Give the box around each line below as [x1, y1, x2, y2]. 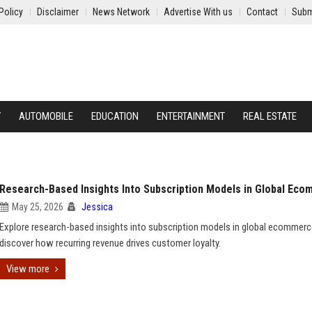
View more [6, 263, 49, 275]
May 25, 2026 [12, 201, 63, 212]
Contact [247, 6, 278, 17]
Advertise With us [164, 6, 233, 17]
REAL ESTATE [243, 110, 297, 123]
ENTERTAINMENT [157, 110, 225, 123]
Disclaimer [37, 6, 79, 17]
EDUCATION [91, 110, 139, 123]
